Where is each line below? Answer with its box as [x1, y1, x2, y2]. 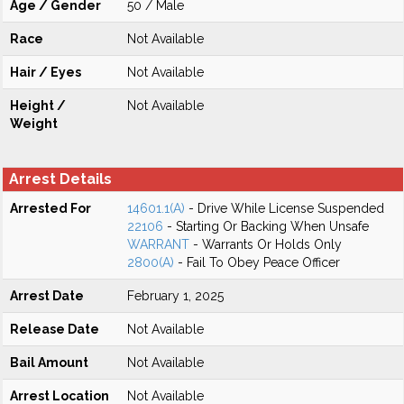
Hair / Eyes [10, 65, 81, 79]
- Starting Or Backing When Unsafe [163, 219, 369, 234]
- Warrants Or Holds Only [189, 237, 342, 252]
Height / [10, 98, 66, 113]
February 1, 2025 [127, 289, 224, 303]
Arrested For [10, 201, 91, 216]
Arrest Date [10, 289, 84, 303]
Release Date [10, 322, 99, 336]
